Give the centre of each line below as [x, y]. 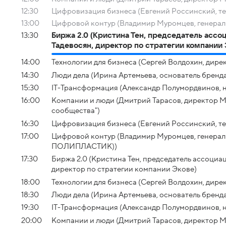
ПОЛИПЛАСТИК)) [84, 146]
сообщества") [76, 111]
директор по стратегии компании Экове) [124, 169]
